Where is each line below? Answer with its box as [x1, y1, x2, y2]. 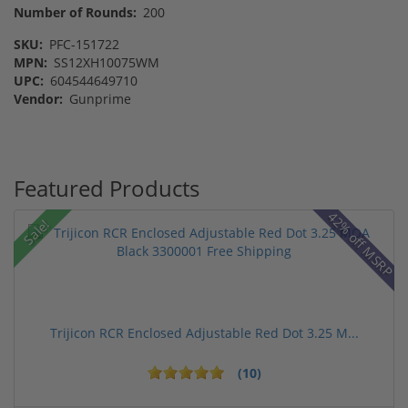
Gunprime [66, 90, 131, 108]
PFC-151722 [46, 36, 119, 54]
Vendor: [14, 90, 63, 108]
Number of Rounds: [14, 4, 137, 22]
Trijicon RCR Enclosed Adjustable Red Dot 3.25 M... [49, 324, 359, 342]
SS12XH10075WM [50, 54, 159, 72]
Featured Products [14, 173, 199, 204]
